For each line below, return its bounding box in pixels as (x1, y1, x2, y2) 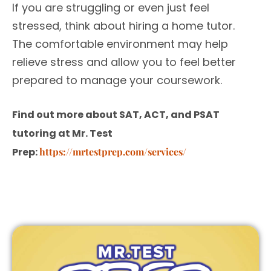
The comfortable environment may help (12, 36, 228, 52)
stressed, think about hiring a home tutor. (12, 18, 235, 34)
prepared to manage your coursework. (12, 73, 225, 88)
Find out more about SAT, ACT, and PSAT (12, 108, 220, 122)
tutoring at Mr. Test (12, 126, 113, 141)
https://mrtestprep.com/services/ (39, 145, 186, 158)
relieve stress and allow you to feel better (12, 54, 236, 70)
